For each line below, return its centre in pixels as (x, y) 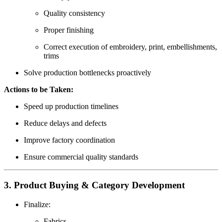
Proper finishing (69, 30)
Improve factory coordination (69, 140)
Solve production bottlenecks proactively (87, 73)
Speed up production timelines (71, 107)
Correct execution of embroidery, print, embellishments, (130, 47)
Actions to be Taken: (39, 90)
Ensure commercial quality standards (81, 157)
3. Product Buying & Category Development (94, 185)
